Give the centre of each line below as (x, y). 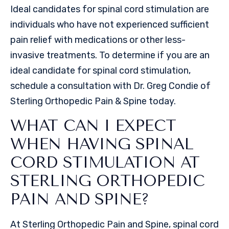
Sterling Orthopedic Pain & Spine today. (93, 101)
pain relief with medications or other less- (98, 40)
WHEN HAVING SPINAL (102, 144)
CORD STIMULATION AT (105, 162)
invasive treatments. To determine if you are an (110, 55)
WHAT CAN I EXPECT (93, 125)
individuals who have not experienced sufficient (110, 25)
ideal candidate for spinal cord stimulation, (100, 71)
